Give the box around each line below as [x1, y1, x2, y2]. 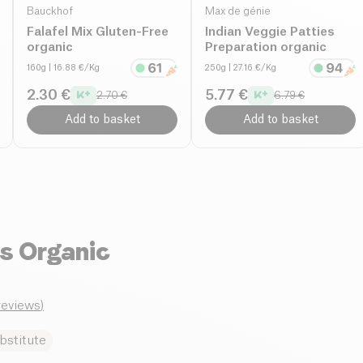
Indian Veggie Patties [205, 25, 335, 38]
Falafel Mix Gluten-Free [27, 25, 169, 38]
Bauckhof [27, 6, 73, 16]
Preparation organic [205, 41, 327, 53]
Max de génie [205, 6, 271, 16]
